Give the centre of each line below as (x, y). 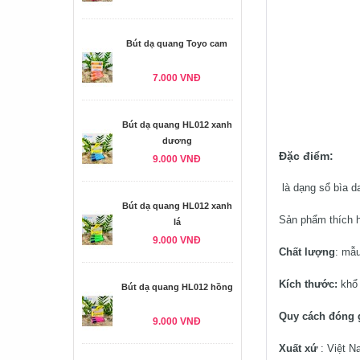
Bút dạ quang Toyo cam (177, 43)
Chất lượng (307, 252)
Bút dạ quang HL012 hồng (177, 287)
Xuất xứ (300, 348)
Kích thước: (308, 284)
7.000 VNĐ (177, 78)
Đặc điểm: (306, 156)
